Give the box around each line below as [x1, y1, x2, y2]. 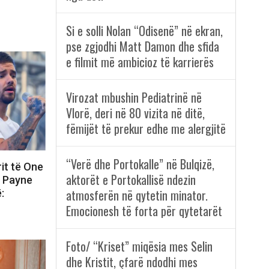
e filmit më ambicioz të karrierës [65, 53, 214, 71]
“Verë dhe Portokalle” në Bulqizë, [65, 155, 214, 174]
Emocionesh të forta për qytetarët [65, 202, 222, 220]
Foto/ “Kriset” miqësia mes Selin [65, 237, 213, 256]
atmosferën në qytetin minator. [65, 186, 208, 205]
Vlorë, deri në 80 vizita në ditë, [65, 104, 205, 122]
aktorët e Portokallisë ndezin [65, 171, 196, 189]
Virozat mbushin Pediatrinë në [65, 88, 202, 107]
